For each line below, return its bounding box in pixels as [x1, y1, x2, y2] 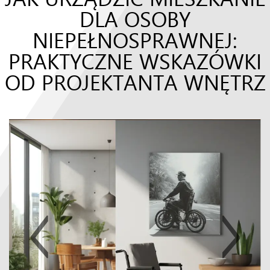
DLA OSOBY [80, 4, 190, 33]
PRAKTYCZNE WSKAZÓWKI [8, 46, 262, 75]
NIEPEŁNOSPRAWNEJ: [33, 25, 237, 54]
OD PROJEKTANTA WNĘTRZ [4, 67, 266, 96]
